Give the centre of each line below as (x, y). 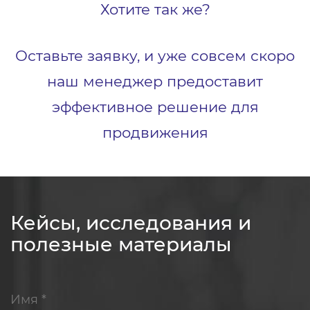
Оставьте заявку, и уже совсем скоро (155, 56)
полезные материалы (121, 245)
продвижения (155, 133)
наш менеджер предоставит (155, 81)
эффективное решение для (155, 107)
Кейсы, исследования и (131, 223)
